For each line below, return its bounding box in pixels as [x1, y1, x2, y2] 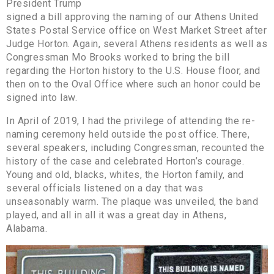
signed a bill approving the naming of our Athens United [6, 10, 259, 23]
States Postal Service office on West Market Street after [6, 24, 267, 36]
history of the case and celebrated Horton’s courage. [6, 155, 244, 167]
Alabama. [6, 222, 47, 234]
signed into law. [6, 91, 77, 103]
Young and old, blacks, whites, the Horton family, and [6, 168, 244, 180]
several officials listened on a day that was [6, 182, 203, 194]
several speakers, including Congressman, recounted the [6, 141, 264, 154]
